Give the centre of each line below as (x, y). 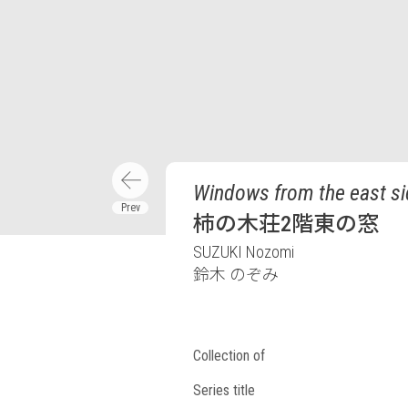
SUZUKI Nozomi (244, 252)
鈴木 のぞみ (236, 275)
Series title (224, 390)
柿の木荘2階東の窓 (286, 224)
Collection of (229, 356)
